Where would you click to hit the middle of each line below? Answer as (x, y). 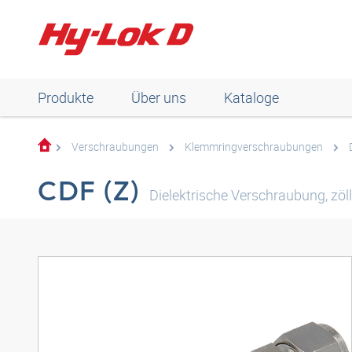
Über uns (159, 97)
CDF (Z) (89, 190)
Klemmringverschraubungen (254, 147)
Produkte (66, 97)
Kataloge (251, 97)
